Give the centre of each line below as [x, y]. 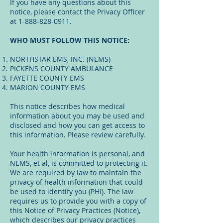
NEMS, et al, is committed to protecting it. [79, 163]
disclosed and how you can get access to [77, 125]
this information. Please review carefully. [78, 135]
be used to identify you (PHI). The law [72, 191]
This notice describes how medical [67, 106]
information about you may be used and [77, 116]
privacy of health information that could [76, 182]
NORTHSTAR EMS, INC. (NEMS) [60, 59]
